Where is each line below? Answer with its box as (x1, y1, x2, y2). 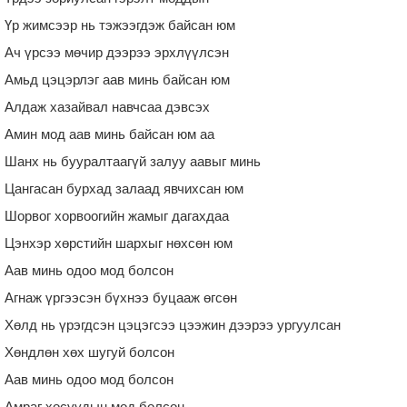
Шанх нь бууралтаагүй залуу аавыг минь (5, 153, 261, 169)
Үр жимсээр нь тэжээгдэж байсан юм (5, 16, 235, 33)
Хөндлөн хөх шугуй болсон (5, 343, 174, 360)
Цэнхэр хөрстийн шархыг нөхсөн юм (5, 234, 233, 251)
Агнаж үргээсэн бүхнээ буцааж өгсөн (5, 289, 237, 305)
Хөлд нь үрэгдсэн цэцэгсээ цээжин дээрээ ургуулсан (5, 316, 341, 333)
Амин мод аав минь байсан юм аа (5, 125, 214, 142)
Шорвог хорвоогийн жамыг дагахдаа (5, 207, 229, 223)
